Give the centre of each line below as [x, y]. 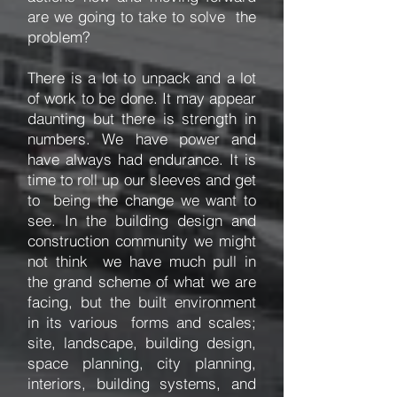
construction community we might [142, 241]
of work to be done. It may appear [142, 98]
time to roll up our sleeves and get [142, 179]
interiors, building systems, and [142, 383]
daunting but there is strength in [142, 118]
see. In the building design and [142, 220]
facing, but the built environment [142, 302]
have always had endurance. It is [142, 159]
